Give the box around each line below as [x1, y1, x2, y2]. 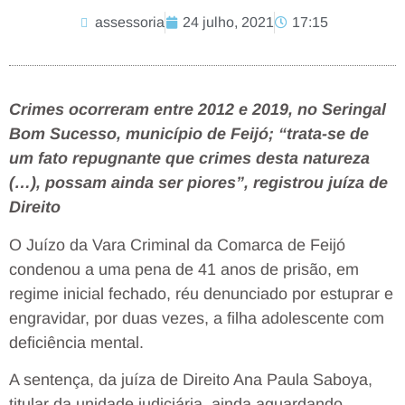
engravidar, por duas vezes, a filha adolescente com [9, 308, 384, 327]
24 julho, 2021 [182, 14, 274, 31]
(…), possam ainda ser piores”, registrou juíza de [9, 174, 388, 193]
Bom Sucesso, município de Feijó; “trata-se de [9, 125, 369, 144]
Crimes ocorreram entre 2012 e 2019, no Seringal [9, 100, 386, 119]
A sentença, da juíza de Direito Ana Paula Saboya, [9, 370, 372, 389]
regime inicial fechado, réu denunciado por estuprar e [9, 284, 393, 303]
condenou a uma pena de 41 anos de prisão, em [9, 259, 359, 278]
